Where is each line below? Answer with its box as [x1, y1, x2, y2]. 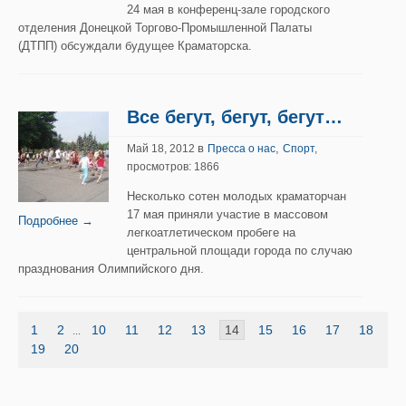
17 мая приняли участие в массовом [127, 208, 328, 221]
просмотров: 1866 [127, 160, 219, 173]
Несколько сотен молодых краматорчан [127, 189, 346, 203]
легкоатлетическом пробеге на [127, 226, 295, 239]
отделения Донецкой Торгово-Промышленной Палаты [18, 21, 312, 34]
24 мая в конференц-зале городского [127, 3, 330, 16]
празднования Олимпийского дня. [18, 262, 204, 275]
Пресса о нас [208, 142, 275, 155]
